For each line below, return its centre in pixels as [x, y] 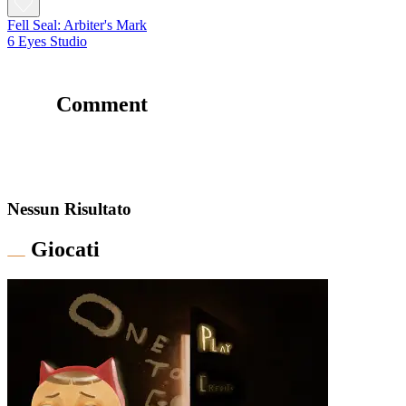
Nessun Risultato [69, 208]
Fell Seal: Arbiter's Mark [77, 25]
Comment [102, 105]
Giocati [65, 249]
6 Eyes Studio [47, 42]
